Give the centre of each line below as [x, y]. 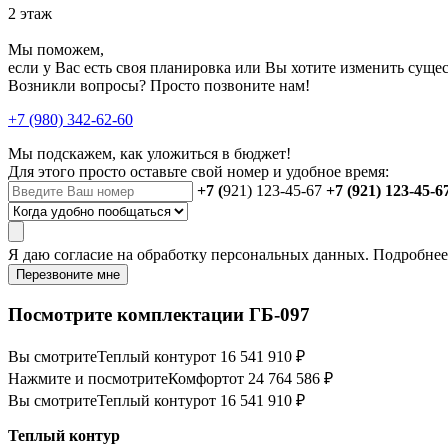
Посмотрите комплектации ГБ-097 [159, 314]
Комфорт [198, 378]
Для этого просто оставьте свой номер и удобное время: [198, 172]
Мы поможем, [56, 50]
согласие [83, 255]
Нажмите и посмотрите [88, 378]
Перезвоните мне [68, 275]
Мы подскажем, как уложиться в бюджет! [149, 154]
